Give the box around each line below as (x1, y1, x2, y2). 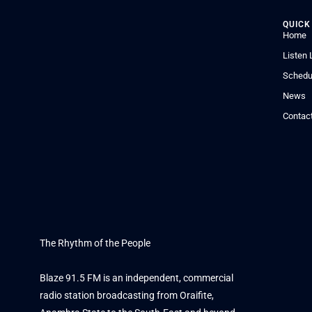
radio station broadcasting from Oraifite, (40, 289, 214, 301)
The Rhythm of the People (40, 237, 150, 249)
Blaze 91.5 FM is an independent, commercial (40, 272, 233, 283)
